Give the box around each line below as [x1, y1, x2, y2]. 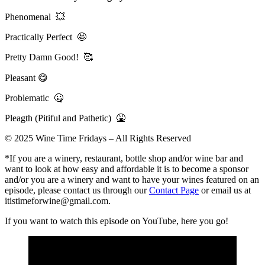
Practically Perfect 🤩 [5, 31, 86, 42]
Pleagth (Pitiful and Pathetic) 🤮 [5, 112, 125, 123]
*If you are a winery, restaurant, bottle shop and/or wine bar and [5, 153, 243, 163]
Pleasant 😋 [5, 72, 48, 83]
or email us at [199, 185, 251, 195]
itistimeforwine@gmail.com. [5, 195, 111, 206]
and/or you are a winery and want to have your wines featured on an [5, 174, 259, 185]
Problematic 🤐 [5, 92, 63, 103]
